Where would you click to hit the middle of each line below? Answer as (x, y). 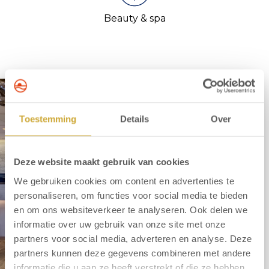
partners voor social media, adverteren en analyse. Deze (133, 238)
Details (134, 119)
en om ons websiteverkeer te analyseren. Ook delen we (131, 209)
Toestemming (48, 119)
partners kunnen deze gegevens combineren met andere (132, 252)
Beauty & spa (134, 19)
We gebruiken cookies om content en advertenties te (124, 180)
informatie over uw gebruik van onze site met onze (120, 224)
